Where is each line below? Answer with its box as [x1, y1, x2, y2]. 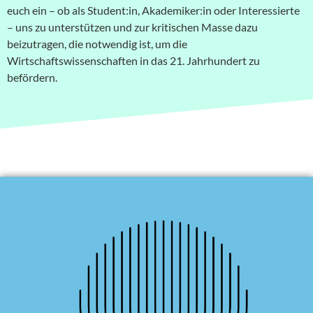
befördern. [7, 70, 57, 84]
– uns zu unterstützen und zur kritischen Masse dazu [7, 20, 258, 34]
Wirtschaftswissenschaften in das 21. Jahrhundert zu [7, 53, 260, 67]
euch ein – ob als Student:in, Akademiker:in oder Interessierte [7, 3, 300, 17]
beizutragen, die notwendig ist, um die [7, 36, 187, 50]
